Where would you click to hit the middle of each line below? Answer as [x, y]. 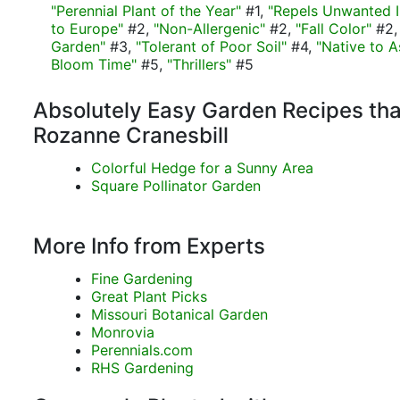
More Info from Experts [149, 246]
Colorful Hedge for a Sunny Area [202, 168]
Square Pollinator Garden [176, 186]
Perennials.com [142, 350]
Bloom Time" [94, 64]
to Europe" [87, 29]
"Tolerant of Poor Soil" [211, 46]
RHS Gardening [142, 368]
